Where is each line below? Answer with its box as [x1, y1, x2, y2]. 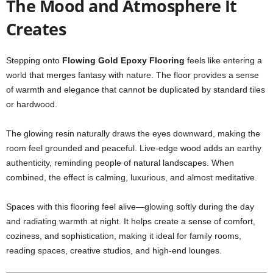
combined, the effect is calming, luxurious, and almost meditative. [6, 172, 257, 182]
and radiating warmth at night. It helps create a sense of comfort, [6, 216, 255, 226]
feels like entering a [185, 55, 262, 65]
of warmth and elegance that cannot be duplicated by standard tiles [6, 85, 265, 94]
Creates [6, 18, 66, 40]
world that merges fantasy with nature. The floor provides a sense [6, 70, 259, 80]
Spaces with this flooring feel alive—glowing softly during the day [6, 202, 254, 211]
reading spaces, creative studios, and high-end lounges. [6, 246, 222, 255]
